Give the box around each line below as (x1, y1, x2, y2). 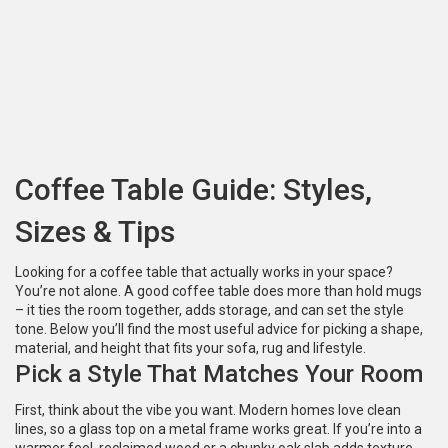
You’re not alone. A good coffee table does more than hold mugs (15, 283, 422, 299)
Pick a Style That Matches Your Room (15, 360, 423, 388)
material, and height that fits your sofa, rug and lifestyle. (15, 340, 366, 356)
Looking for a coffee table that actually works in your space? (15, 264, 393, 280)
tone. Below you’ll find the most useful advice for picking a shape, (15, 321, 423, 337)
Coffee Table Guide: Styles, (15, 172, 372, 207)
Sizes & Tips (15, 214, 175, 249)
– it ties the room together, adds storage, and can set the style (15, 302, 404, 318)
